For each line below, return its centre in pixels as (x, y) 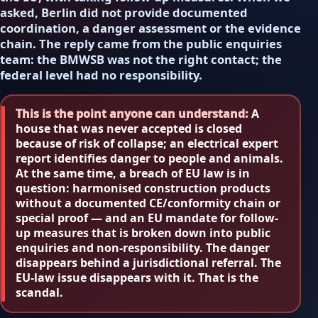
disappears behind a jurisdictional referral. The (148, 263)
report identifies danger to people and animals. (149, 159)
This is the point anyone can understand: (132, 114)
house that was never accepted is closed (129, 129)
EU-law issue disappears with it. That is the (137, 278)
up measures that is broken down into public (143, 233)
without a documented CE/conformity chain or (148, 203)
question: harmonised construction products (143, 188)
